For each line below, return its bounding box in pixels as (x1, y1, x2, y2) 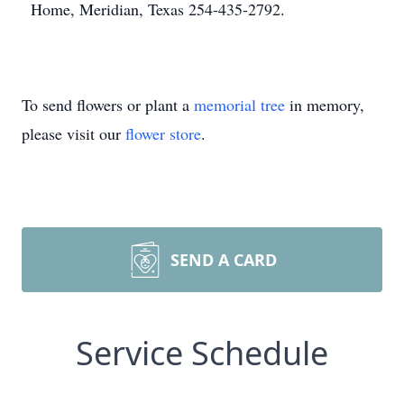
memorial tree (194, 94, 285, 115)
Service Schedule (76, 331, 328, 375)
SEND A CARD (170, 249, 277, 271)
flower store (125, 123, 201, 144)
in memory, (285, 94, 364, 115)
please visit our (22, 123, 125, 144)
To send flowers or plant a (22, 94, 194, 115)
